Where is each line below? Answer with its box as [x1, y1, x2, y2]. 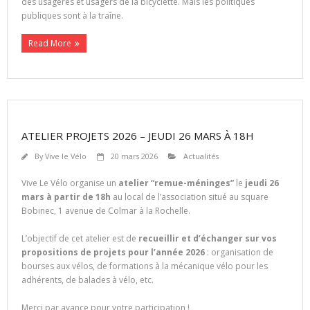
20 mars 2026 [111, 151, 158, 162]
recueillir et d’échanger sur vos [138, 232, 277, 245]
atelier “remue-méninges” [118, 177, 234, 190]
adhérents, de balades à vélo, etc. [21, 274, 158, 286]
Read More [28, 37, 71, 50]
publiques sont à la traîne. [21, 10, 123, 22]
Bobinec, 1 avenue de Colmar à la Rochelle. [21, 205, 192, 217]
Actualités [183, 151, 219, 162]
